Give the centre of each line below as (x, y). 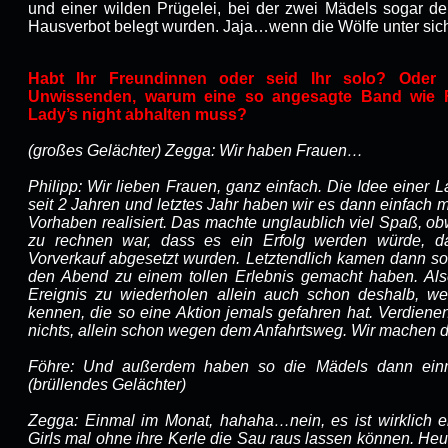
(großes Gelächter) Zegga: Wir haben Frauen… (195, 150)
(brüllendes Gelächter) (107, 384)
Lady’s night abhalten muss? (137, 114)
